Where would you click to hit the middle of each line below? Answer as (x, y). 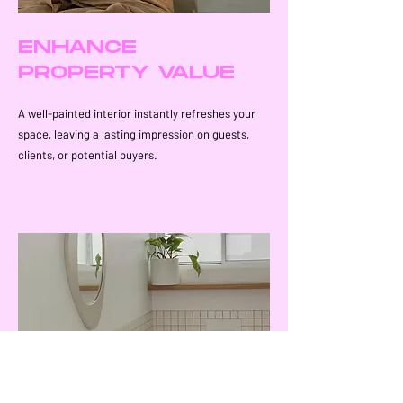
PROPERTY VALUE (126, 73)
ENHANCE (77, 48)
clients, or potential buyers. (88, 155)
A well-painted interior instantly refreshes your (137, 113)
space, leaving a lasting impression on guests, (134, 134)
